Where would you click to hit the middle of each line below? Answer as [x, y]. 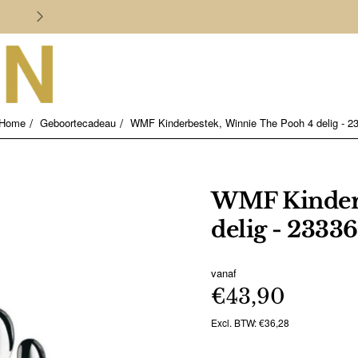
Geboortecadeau [78, 123]
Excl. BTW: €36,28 [250, 322]
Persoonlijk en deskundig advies [261, 16]
